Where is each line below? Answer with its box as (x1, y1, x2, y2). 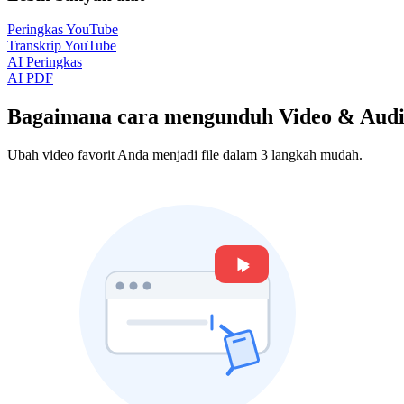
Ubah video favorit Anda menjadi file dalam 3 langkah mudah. (7, 147, 363, 163)
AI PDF (7, 70, 53, 87)
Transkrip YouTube (7, 38, 116, 54)
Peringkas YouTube (7, 22, 118, 38)
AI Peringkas (7, 54, 82, 70)
